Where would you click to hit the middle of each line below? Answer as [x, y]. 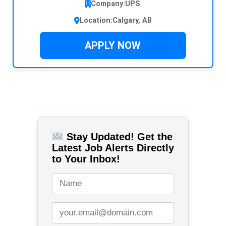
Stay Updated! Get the [118, 137]
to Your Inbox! [86, 159]
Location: [96, 21]
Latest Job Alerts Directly [113, 148]
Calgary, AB [132, 21]
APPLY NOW [113, 46]
